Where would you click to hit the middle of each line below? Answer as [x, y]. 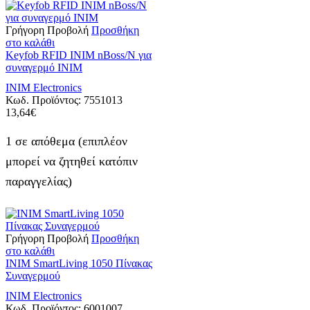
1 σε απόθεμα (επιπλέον [66, 142]
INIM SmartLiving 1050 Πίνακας [79, 264]
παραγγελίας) [39, 182]
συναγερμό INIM [44, 67]
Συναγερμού [33, 276]
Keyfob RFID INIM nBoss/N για [79, 55]
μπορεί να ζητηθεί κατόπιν [72, 162]
